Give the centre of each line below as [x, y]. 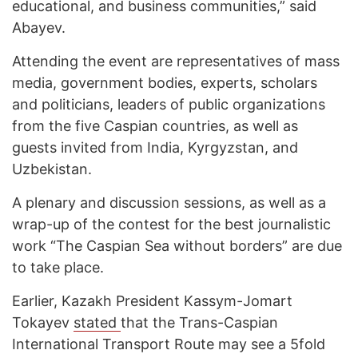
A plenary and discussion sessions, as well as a [169, 203]
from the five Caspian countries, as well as [155, 126]
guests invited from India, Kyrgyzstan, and [155, 148]
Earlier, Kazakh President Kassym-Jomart [152, 301]
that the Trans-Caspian [199, 323]
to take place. [58, 268]
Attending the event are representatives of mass [176, 62]
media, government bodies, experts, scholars [165, 83]
